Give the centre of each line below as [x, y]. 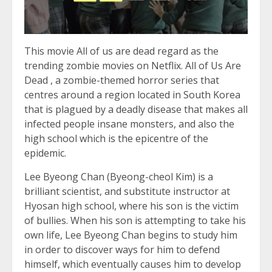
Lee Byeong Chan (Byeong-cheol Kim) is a [119, 177]
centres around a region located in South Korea [132, 95]
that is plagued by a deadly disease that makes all [136, 110]
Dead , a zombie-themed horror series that [122, 80]
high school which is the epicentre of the [116, 139]
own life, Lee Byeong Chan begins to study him [131, 235]
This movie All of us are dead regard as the [121, 51]
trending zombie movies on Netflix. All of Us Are [133, 66]
